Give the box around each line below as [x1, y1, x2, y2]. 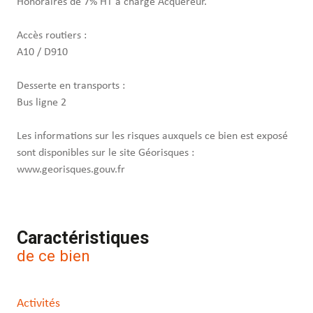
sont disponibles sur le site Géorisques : [17, 147, 194, 159]
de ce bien [17, 247, 90, 265]
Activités [17, 297, 60, 311]
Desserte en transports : [17, 80, 125, 92]
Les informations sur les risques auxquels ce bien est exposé [17, 131, 288, 143]
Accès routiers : [17, 30, 87, 42]
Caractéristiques [17, 228, 149, 249]
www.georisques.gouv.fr [17, 164, 125, 176]
